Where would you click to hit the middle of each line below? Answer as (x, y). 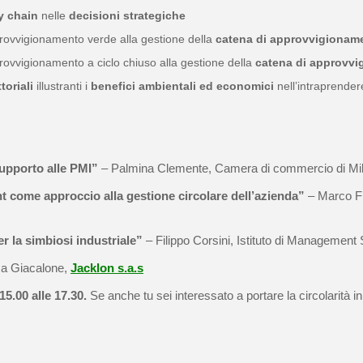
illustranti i (62, 86)
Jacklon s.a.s (107, 268)
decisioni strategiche (126, 15)
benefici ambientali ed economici (182, 86)
